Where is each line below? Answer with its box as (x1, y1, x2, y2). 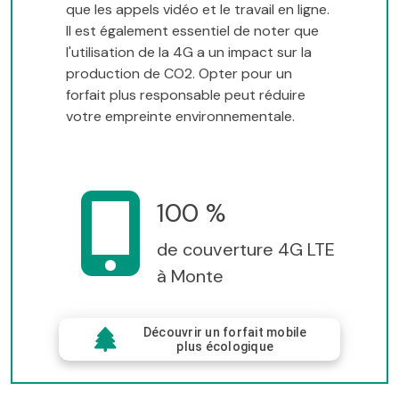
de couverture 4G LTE (157, 237, 335, 261)
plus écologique (176, 338, 273, 354)
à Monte (157, 264, 224, 288)
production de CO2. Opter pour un (66, 63, 292, 83)
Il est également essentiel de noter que (66, 20, 319, 40)
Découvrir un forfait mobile (142, 324, 307, 339)
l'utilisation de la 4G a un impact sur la (66, 42, 312, 61)
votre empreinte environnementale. (66, 106, 295, 126)
